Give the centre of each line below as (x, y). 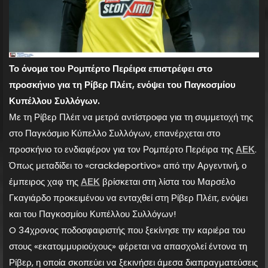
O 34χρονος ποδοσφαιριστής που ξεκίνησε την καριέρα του (127, 230)
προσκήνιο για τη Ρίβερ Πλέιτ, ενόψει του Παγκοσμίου (122, 84)
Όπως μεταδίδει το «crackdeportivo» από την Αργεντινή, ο (128, 165)
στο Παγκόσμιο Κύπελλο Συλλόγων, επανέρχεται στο (115, 133)
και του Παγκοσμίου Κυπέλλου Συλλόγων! (92, 214)
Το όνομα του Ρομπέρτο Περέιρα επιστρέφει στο (111, 68)
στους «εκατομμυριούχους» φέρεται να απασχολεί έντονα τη (128, 246)
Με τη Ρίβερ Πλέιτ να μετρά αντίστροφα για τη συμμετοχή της (131, 117)
